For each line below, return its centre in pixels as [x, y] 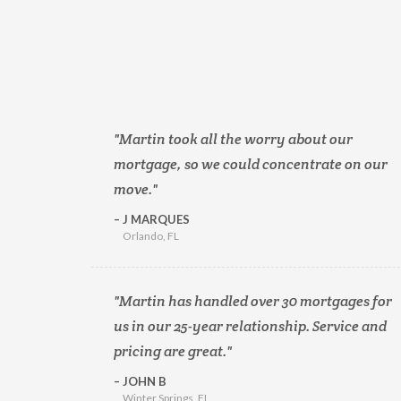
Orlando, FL [151, 236]
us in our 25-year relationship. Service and [250, 326]
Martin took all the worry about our [236, 139]
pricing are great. [170, 351]
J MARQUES [155, 219]
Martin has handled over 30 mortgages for [256, 301]
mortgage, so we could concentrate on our [251, 164]
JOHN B [143, 381]
